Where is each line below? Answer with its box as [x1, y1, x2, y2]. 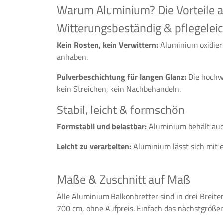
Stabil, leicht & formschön [57, 101, 185, 118]
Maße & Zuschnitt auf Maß [57, 170, 190, 188]
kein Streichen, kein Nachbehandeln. [57, 83, 181, 95]
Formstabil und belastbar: [57, 120, 147, 132]
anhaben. [57, 51, 88, 63]
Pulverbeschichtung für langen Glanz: [57, 71, 186, 83]
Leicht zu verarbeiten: [57, 140, 131, 152]
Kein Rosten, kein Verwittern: [57, 39, 158, 51]
